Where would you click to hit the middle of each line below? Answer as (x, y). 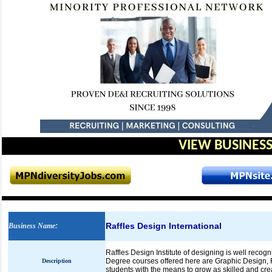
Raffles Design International (163, 226)
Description (56, 261)
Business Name (32, 226)
